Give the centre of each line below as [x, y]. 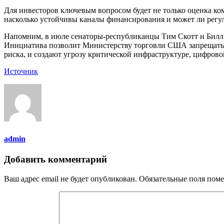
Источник [21, 71]
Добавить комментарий [55, 159]
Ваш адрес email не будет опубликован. [70, 178]
